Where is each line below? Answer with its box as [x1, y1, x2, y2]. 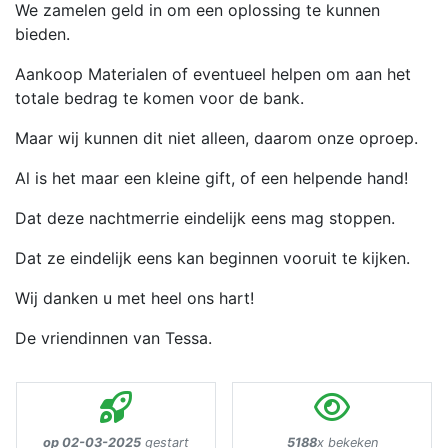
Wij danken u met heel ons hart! [15, 288, 254, 309]
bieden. [15, 24, 70, 45]
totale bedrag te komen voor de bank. [15, 88, 304, 109]
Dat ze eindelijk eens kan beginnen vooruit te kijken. [15, 248, 410, 269]
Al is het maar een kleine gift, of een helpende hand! [15, 168, 408, 189]
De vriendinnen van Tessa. [15, 328, 212, 349]
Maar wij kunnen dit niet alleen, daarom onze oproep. [15, 128, 418, 149]
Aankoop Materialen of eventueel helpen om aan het [15, 64, 411, 85]
